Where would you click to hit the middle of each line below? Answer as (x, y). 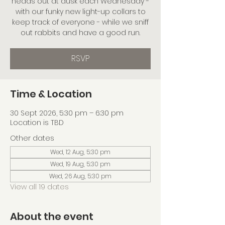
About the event (52, 216)
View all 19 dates (39, 187)
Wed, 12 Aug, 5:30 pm (80, 152)
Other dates (32, 138)
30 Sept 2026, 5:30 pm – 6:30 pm (67, 113)
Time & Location (51, 94)
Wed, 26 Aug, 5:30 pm (80, 176)
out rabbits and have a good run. (80, 33)
